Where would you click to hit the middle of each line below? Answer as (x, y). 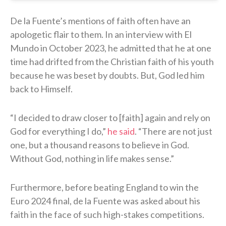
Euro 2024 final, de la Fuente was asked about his (105, 201)
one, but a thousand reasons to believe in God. (100, 145)
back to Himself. (41, 89)
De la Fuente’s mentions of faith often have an (100, 20)
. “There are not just (174, 131)
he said (121, 131)
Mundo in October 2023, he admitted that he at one (111, 48)
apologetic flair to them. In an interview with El (101, 34)
